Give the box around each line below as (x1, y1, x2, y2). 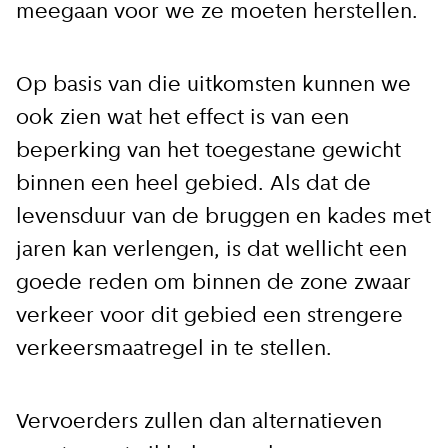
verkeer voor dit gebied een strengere (16, 305, 403, 329)
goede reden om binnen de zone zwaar (16, 272, 411, 296)
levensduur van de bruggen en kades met (16, 206, 431, 230)
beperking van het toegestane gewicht (16, 140, 401, 164)
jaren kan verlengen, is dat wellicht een (16, 239, 407, 263)
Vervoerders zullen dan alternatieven (16, 411, 382, 435)
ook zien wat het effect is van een (16, 107, 349, 131)
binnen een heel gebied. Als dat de (16, 173, 371, 197)
